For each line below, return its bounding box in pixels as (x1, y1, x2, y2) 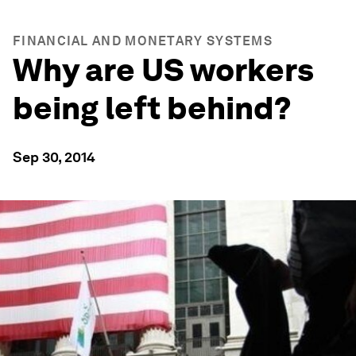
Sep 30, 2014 (13, 149, 95, 165)
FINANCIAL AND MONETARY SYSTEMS (13, 33, 273, 48)
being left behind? (13, 89, 292, 127)
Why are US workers (13, 51, 314, 89)
